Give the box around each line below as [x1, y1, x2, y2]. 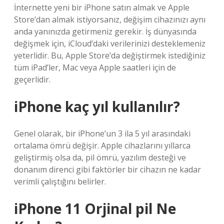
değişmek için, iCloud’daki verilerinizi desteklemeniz [14, 38, 205, 49]
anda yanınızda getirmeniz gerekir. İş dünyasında [14, 26, 196, 37]
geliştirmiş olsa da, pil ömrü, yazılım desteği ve [14, 152, 186, 163]
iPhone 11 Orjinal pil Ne [14, 199, 176, 218]
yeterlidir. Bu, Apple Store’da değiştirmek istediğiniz [14, 50, 205, 61]
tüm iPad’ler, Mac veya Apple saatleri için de [14, 62, 176, 73]
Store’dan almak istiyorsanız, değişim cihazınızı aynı [14, 14, 205, 25]
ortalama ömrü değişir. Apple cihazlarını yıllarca [14, 140, 190, 151]
